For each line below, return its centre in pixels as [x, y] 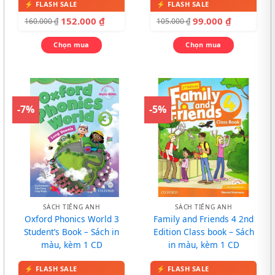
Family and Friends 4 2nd [203, 219]
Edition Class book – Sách [203, 232]
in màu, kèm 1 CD [203, 245]
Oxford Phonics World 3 [72, 219]
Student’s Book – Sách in [72, 232]
